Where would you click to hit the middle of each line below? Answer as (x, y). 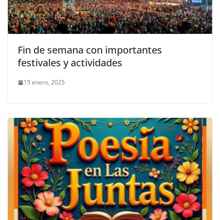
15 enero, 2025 (44, 82)
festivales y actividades (70, 63)
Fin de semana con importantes (90, 50)
